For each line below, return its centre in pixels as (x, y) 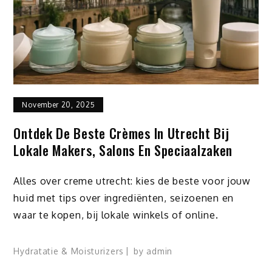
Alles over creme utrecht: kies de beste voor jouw (132, 181)
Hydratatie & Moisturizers (69, 251)
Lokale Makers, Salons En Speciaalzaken (123, 150)
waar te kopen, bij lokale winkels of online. (116, 215)
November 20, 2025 (59, 105)
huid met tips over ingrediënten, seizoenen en (124, 198)
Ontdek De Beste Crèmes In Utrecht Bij (121, 133)
